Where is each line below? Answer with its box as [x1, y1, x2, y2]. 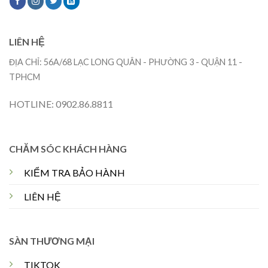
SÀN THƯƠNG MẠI [8, 234, 95, 246]
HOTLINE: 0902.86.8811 [9, 98, 113, 109]
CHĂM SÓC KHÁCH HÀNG [8, 143, 127, 155]
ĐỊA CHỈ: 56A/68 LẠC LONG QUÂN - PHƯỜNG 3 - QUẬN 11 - [9, 56, 242, 67]
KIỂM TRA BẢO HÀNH [23, 167, 125, 179]
